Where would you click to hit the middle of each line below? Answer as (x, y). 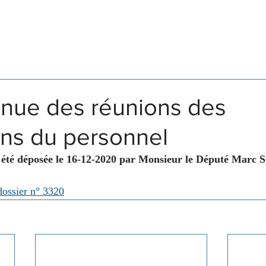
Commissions (211, 37)
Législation (50, 37)
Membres (128, 37)
